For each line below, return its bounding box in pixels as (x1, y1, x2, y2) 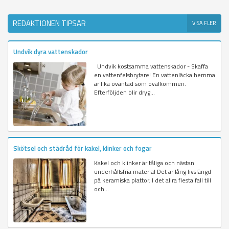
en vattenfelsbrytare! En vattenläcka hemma (94, 70, 216, 80)
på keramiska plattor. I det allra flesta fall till (94, 175, 212, 185)
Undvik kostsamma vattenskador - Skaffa (94, 61, 209, 72)
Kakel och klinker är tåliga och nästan (94, 157, 195, 168)
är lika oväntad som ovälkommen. (94, 79, 187, 89)
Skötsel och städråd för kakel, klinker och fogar (13, 143, 152, 153)
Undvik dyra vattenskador (13, 47, 88, 57)
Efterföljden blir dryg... (94, 87, 155, 98)
